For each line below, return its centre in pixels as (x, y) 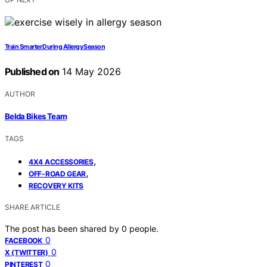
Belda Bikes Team (36, 117)
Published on (32, 71)
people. (144, 229)
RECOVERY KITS (56, 186)
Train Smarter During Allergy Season (55, 46)
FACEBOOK (24, 241)
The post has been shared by (63, 229)
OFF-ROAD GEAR (58, 174)
